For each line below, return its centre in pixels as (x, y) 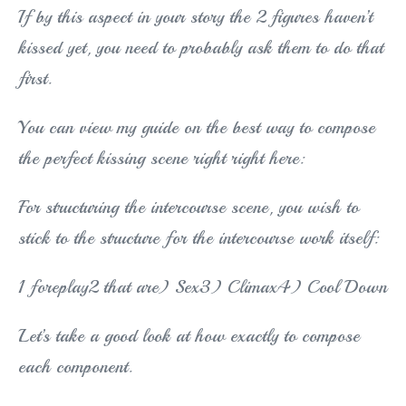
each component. (75, 367)
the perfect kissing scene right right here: (161, 159)
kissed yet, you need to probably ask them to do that (201, 48)
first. (35, 79)
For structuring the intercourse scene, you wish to (188, 208)
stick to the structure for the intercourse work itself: (198, 238)
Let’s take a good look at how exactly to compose (189, 336)
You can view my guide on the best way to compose (197, 128)
